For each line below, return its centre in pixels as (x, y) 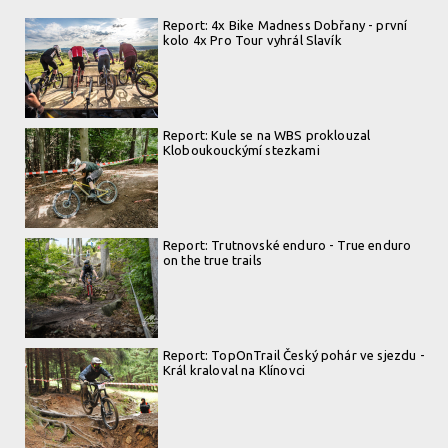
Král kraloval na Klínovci (234, 370)
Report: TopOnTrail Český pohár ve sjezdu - (294, 355)
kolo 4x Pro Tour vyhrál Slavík (252, 40)
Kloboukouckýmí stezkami (241, 150)
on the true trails (212, 260)
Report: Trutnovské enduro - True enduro (287, 245)
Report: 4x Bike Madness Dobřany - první (285, 25)
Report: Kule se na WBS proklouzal (267, 135)
